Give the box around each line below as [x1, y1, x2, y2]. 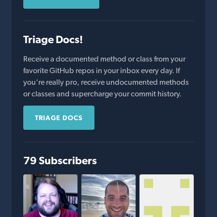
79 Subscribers [23, 154, 97, 167]
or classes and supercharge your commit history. [23, 89, 182, 98]
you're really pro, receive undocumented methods [23, 77, 189, 87]
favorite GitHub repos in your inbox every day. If [23, 66, 180, 75]
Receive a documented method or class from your [23, 54, 186, 63]
